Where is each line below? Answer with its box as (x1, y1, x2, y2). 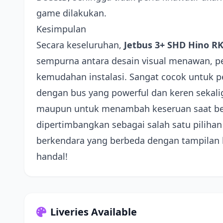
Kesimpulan (36, 23, 86, 35)
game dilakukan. (36, 7, 107, 19)
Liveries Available (50, 205, 137, 219)
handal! (36, 150, 68, 162)
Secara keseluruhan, (36, 39, 124, 51)
